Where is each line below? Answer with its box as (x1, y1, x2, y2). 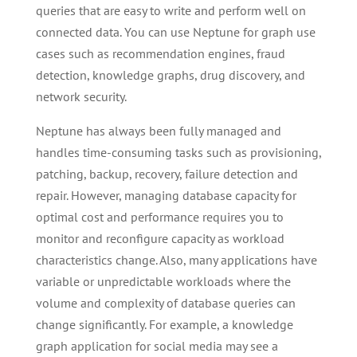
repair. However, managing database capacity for (35, 187, 296, 204)
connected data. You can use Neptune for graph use (35, 24, 316, 41)
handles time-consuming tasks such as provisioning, (35, 144, 321, 161)
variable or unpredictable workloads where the (35, 273, 291, 290)
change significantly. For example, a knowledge (35, 316, 293, 333)
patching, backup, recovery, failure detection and (35, 166, 298, 182)
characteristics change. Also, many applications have (35, 252, 317, 269)
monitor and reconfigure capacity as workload (35, 230, 284, 247)
